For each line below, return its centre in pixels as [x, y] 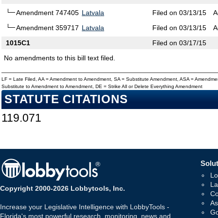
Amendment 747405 [47, 13]
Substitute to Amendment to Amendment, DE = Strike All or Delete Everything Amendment [102, 87]
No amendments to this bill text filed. [60, 58]
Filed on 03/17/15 [179, 43]
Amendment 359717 [47, 28]
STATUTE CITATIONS [66, 100]
